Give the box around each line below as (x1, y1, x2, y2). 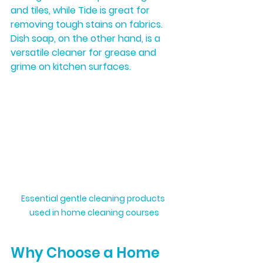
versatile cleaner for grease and (11, 46, 159, 59)
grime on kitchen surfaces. (11, 60, 131, 73)
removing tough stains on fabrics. (11, 18, 165, 31)
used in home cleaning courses (29, 206, 159, 218)
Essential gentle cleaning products (21, 192, 167, 204)
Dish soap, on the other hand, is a (11, 32, 163, 45)
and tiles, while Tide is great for (11, 4, 152, 17)
